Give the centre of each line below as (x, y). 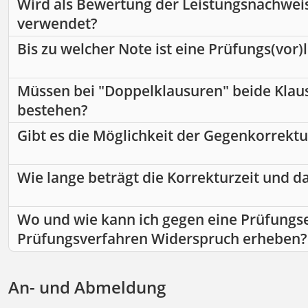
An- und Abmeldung (87, 287)
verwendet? (57, 24)
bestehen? (53, 110)
